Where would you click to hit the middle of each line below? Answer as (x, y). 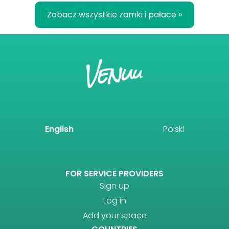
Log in (114, 201)
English (59, 129)
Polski (174, 129)
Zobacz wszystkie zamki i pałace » (114, 14)
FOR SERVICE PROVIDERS (114, 174)
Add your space (114, 216)
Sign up (114, 186)
